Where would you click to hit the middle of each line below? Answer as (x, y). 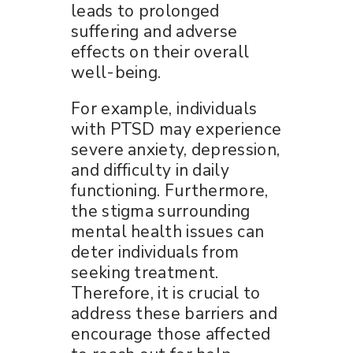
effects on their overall (160, 52)
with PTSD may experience (176, 129)
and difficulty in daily (150, 170)
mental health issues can (168, 231)
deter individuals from (155, 252)
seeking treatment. (145, 272)
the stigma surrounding (161, 211)
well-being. (116, 72)
